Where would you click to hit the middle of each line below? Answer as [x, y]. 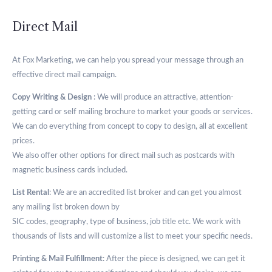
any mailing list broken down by [67, 207]
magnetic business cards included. [70, 170]
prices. [23, 141]
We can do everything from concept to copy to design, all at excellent [130, 127]
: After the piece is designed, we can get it [174, 259]
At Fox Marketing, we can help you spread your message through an [128, 60]
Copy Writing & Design [52, 97]
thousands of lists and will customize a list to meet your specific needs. [132, 236]
